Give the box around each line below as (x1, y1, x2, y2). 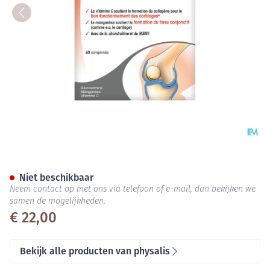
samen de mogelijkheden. (10, 197, 105, 206)
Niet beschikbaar (19, 172, 93, 183)
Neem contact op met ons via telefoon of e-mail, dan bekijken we (10, 185, 256, 194)
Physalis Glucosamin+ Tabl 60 (9, 152, 265, 175)
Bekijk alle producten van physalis (20, 245, 170, 257)
